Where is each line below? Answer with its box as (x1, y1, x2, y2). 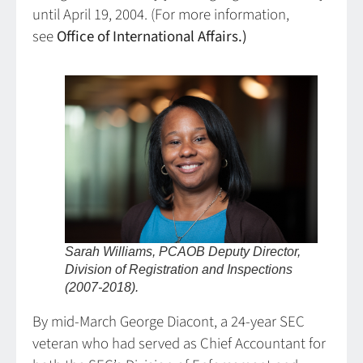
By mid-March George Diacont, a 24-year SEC (32, 311, 305, 334)
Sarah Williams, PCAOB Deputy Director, (65, 244, 301, 258)
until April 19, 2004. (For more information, (32, 4, 289, 27)
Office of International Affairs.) (57, 26, 247, 49)
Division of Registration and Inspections (65, 262, 293, 276)
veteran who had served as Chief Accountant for (32, 333, 326, 356)
